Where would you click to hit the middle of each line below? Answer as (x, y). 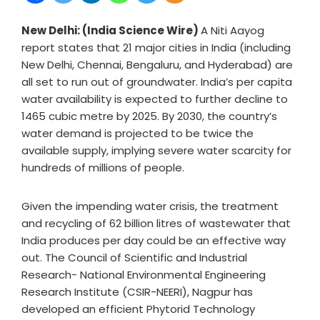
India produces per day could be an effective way (154, 240)
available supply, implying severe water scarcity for (156, 150)
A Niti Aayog (232, 30)
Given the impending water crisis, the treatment (150, 206)
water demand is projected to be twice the (137, 133)
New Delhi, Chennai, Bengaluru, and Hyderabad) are (157, 65)
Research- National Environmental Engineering (144, 275)
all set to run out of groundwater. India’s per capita (157, 82)
